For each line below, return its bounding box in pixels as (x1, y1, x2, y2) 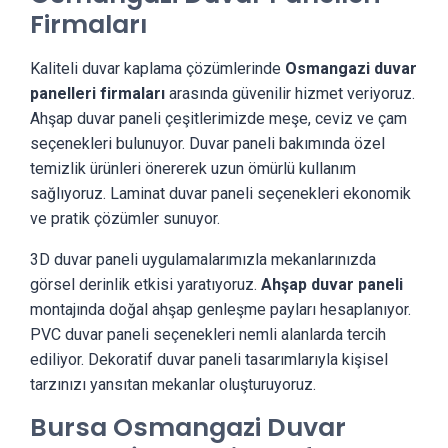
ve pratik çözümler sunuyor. (30, 209, 220, 228)
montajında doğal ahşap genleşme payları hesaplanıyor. (30, 300, 411, 319)
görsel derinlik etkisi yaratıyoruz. (30, 275, 261, 294)
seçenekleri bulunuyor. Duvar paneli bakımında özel (30, 134, 385, 153)
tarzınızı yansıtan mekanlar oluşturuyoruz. (30, 375, 316, 394)
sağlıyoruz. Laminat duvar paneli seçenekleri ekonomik (30, 184, 411, 203)
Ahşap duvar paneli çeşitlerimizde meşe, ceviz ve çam (30, 109, 407, 128)
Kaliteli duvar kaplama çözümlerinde (30, 59, 285, 78)
